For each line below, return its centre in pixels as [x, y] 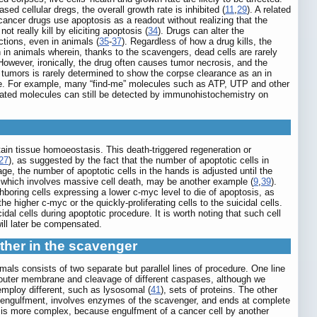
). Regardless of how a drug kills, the [197, 42]
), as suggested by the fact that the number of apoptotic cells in [139, 161]
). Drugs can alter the [201, 31]
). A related [269, 10]
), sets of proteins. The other [219, 290]
